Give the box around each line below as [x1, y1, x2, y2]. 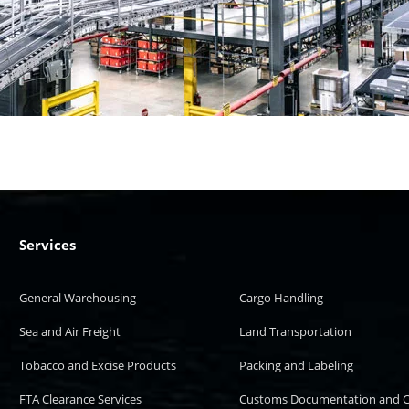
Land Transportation [239, 323, 352, 340]
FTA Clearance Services [19, 391, 142, 407]
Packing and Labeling [239, 357, 354, 373]
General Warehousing [19, 289, 137, 306]
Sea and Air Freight [19, 323, 121, 340]
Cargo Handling [239, 289, 324, 306]
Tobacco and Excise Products [19, 357, 177, 373]
